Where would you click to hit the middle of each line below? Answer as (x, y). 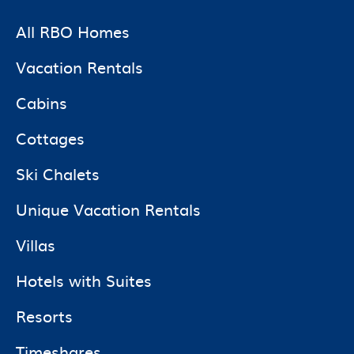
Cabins (41, 102)
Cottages (50, 137)
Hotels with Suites (84, 279)
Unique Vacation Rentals (108, 208)
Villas (36, 244)
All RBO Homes (73, 30)
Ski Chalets (58, 173)
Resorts (44, 315)
